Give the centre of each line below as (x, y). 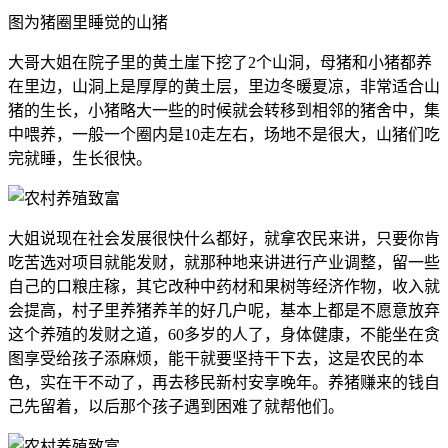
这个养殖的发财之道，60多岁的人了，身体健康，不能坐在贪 (224, 335)
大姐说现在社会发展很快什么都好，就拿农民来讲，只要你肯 (224, 239)
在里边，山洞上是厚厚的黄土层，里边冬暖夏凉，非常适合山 (224, 87)
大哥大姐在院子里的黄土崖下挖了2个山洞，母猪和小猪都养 (220, 63)
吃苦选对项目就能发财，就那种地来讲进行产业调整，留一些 (224, 263)
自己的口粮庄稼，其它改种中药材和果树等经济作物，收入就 (224, 287)
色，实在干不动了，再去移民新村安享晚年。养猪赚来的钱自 (224, 383)
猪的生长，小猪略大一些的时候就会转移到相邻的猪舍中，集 (224, 111)
